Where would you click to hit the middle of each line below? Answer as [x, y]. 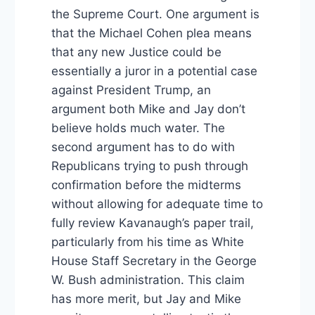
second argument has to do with [143, 147]
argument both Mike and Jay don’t [148, 109]
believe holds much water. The [138, 128]
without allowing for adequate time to [157, 204]
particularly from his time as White [147, 242]
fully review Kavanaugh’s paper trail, [152, 223]
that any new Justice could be [136, 52]
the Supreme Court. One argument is [155, 14]
